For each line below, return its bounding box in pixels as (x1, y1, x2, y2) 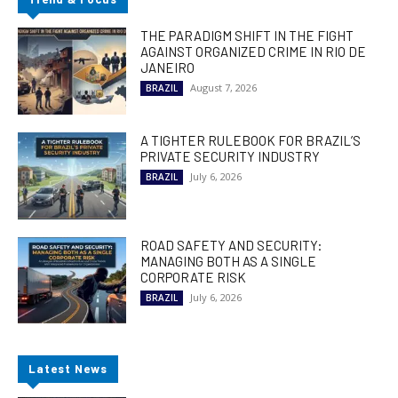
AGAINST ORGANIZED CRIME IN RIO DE (140, 43, 367, 60)
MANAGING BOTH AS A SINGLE (140, 252, 317, 269)
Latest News (28, 362, 107, 377)
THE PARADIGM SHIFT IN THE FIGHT (140, 27, 354, 44)
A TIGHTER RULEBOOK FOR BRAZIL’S (140, 131, 362, 148)
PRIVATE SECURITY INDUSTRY (140, 147, 321, 164)
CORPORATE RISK (140, 268, 247, 285)
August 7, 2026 (190, 80, 258, 94)
